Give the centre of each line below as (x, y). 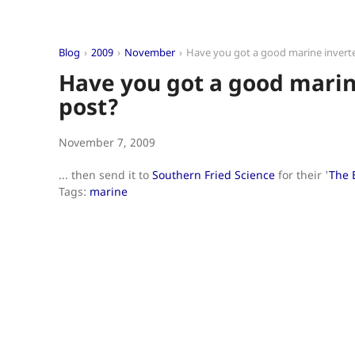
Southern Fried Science (214, 174)
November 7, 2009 (107, 142)
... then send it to (105, 174)
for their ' (302, 174)
